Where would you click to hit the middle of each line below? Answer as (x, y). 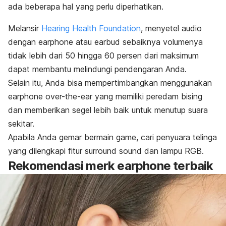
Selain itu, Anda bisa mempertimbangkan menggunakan (110, 82)
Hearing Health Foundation (91, 28)
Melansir (25, 28)
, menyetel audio (171, 28)
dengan (23, 42)
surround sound (113, 151)
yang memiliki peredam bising (147, 96)
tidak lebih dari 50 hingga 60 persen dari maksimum (103, 55)
